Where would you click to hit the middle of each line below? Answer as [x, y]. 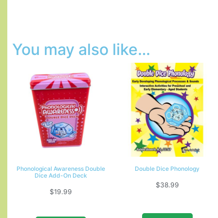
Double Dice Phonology [167, 168]
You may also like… [81, 49]
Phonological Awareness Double [61, 168]
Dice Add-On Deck [61, 175]
